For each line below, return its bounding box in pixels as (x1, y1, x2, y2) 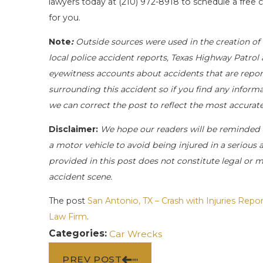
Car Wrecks (109, 228, 162, 240)
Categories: (48, 228, 109, 240)
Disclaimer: (48, 124, 98, 135)
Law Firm (48, 211, 87, 222)
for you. (48, 12, 80, 23)
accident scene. (48, 171, 112, 183)
